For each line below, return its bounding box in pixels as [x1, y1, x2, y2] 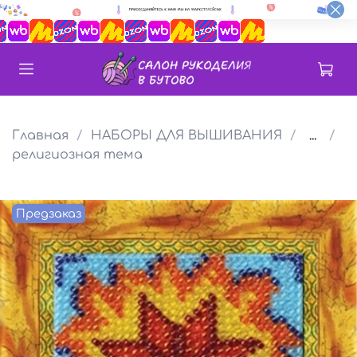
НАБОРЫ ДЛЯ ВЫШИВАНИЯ [91, 127, 282, 143]
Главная [12, 127, 69, 143]
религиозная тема [12, 147, 143, 162]
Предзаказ [16, 206, 82, 220]
